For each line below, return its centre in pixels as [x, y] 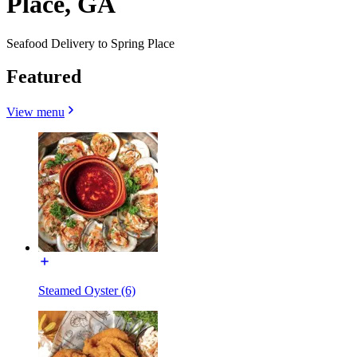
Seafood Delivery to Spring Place [90, 43]
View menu [35, 112]
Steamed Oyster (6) [87, 291]
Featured [44, 77]
